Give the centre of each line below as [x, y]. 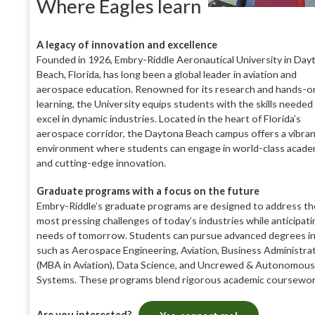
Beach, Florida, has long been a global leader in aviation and [167, 75]
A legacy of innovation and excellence [127, 45]
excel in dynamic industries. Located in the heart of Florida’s [169, 119]
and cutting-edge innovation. [101, 163]
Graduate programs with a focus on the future [148, 191]
